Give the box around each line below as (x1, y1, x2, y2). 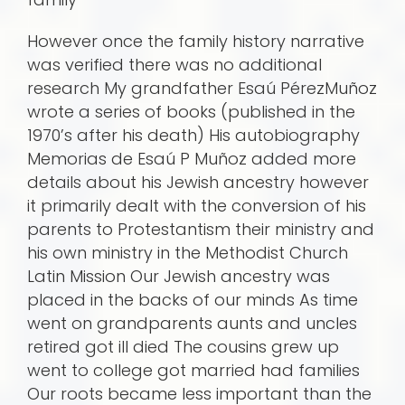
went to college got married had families (27, 359, 360, 382)
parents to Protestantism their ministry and (27, 218, 374, 241)
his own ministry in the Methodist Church (27, 241, 348, 265)
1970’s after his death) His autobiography (27, 124, 360, 147)
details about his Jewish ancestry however (27, 171, 369, 194)
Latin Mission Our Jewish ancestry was (27, 265, 330, 288)
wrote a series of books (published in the (27, 100, 355, 124)
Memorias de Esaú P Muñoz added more (27, 147, 356, 171)
